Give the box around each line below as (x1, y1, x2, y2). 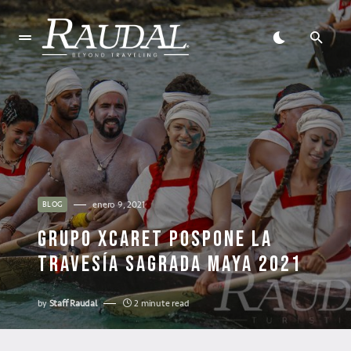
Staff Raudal (49, 296, 97, 310)
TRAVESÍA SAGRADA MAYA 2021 (38, 251, 302, 277)
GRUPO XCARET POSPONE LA (38, 226, 273, 252)
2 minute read (134, 296, 190, 310)
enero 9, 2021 (92, 197, 145, 212)
